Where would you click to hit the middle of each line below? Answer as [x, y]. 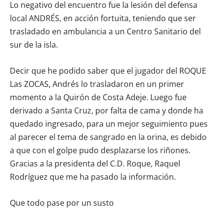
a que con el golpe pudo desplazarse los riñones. [100, 150]
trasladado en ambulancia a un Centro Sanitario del [105, 31]
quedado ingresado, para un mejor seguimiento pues [109, 124]
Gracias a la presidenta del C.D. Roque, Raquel [95, 163]
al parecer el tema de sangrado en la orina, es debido [108, 137]
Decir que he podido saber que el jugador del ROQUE [108, 70]
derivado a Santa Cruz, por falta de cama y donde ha [107, 110]
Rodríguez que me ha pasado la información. [93, 177]
